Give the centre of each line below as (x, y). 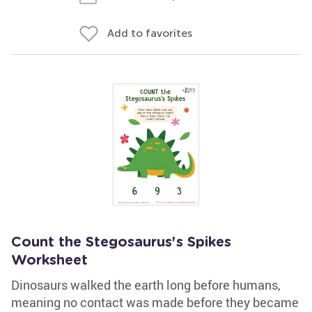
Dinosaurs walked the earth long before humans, (146, 285)
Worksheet (49, 260)
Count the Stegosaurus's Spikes (121, 242)
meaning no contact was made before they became (155, 302)
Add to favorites (150, 33)
